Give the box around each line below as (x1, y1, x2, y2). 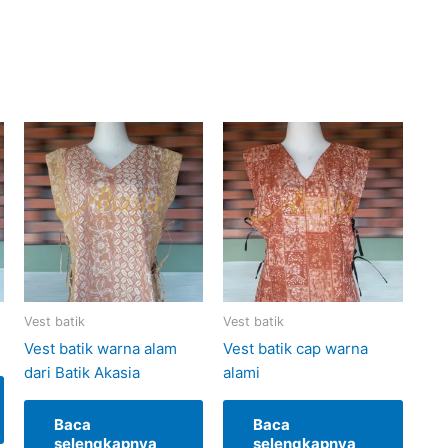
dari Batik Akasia (23, 362, 140, 382)
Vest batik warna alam (23, 338, 177, 358)
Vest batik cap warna (223, 338, 369, 358)
